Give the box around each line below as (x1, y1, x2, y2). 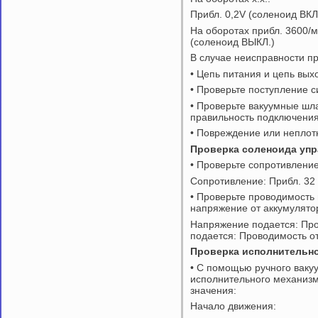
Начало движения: (190, 300, 276, 312)
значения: (190, 284, 236, 296)
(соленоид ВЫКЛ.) (190, 35, 275, 48)
